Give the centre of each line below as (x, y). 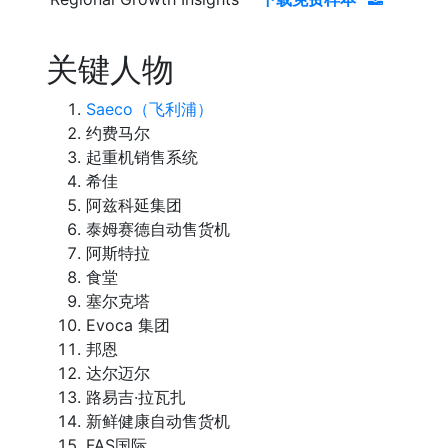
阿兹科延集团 (134, 204)
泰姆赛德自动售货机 (158, 228)
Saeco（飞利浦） (149, 108)
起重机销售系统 (142, 156)
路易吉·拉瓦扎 (136, 396)
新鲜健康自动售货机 (158, 420)
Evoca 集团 (128, 324)
